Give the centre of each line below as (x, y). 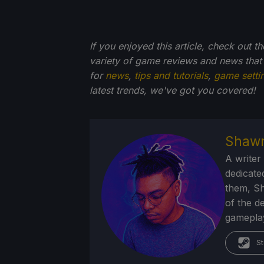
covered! (236, 90)
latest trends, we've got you (151, 90)
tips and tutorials (171, 76)
